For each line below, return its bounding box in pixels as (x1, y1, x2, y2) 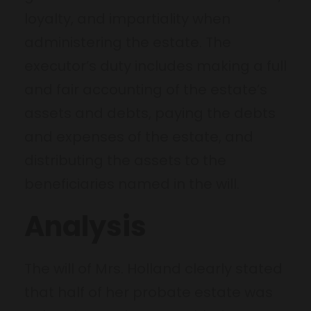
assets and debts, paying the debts (24, 103, 276, 123)
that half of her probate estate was (24, 282, 273, 302)
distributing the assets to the (24, 150, 226, 170)
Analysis (24, 206, 146, 246)
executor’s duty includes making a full (24, 56, 287, 76)
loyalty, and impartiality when (24, 8, 230, 28)
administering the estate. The (24, 32, 231, 52)
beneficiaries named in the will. (24, 174, 239, 194)
